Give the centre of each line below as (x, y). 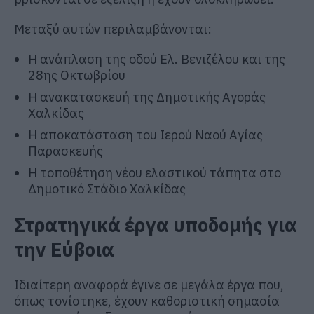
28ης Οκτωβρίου (77, 75)
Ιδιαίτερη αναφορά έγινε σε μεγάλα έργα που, (149, 285)
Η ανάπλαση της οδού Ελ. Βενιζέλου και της (157, 59)
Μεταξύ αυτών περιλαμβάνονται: (113, 29)
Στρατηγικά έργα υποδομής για (156, 225)
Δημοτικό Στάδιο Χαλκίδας (107, 189)
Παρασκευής (66, 151)
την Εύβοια (64, 250)
